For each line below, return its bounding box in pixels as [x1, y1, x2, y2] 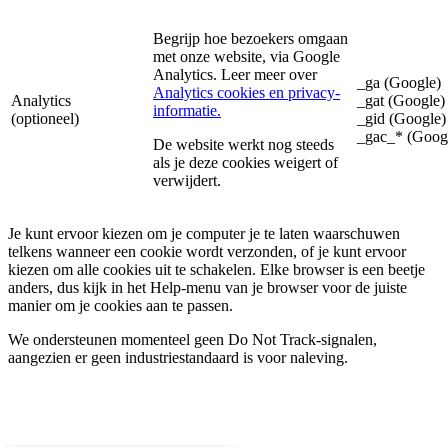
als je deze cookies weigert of [153, 154, 338, 172]
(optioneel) [11, 110, 79, 128]
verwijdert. [153, 172, 221, 190]
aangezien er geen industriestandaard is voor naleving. [8, 349, 348, 367]
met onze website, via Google [153, 48, 340, 66]
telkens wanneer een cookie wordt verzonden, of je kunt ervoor [8, 243, 406, 261]
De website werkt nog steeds [153, 136, 334, 154]
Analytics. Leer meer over [153, 66, 317, 84]
